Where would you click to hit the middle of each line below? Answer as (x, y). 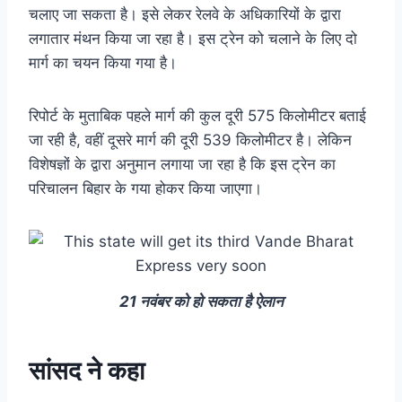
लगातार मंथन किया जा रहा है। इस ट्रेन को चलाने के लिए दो (193, 38)
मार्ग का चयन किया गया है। (103, 62)
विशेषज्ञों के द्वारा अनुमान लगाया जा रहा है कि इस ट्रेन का (182, 164)
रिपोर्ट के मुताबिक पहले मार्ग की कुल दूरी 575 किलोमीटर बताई (197, 115)
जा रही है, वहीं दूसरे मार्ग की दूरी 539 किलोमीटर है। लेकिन (190, 140)
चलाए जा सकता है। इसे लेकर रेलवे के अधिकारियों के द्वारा (185, 14)
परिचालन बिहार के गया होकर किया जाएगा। (145, 188)
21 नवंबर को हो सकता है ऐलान (201, 302)
